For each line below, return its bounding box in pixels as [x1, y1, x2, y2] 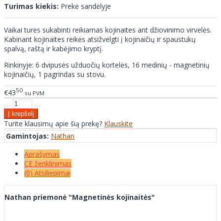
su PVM [25, 89, 44, 97]
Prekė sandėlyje [61, 1, 111, 11]
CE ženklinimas [24, 158, 72, 168]
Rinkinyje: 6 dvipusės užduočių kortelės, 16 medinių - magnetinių [4, 60, 210, 70]
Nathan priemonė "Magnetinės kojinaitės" [4, 192, 155, 202]
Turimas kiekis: [4, 1, 59, 11]
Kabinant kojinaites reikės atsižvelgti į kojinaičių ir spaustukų [4, 35, 196, 44]
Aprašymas [24, 149, 60, 159]
